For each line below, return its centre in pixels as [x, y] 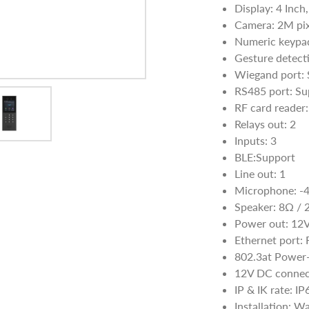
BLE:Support [265, 157]
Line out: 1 [260, 174]
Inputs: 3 [256, 141]
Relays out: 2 [265, 124]
